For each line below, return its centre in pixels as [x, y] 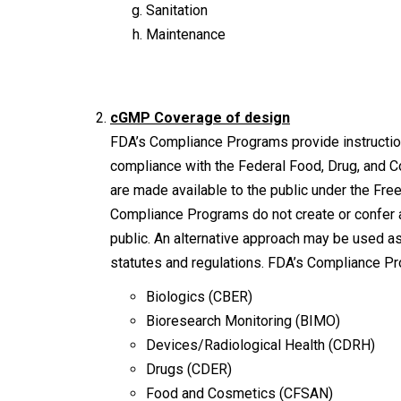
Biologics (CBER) [199, 296]
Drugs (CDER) [189, 369]
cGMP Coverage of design [200, 117]
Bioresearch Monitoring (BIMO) [243, 320]
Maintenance [186, 34]
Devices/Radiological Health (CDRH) [260, 345]
